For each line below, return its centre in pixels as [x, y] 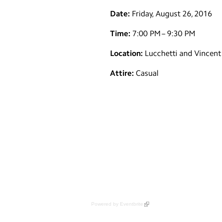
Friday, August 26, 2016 [172, 14]
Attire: [122, 73]
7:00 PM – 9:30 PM [163, 33]
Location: [126, 53]
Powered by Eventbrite [117, 204]
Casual [146, 73]
